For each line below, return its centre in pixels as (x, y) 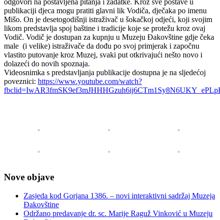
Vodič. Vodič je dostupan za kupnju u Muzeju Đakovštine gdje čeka (109, 37)
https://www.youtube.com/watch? (90, 81)
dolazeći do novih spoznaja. (47, 63)
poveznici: (21, 81)
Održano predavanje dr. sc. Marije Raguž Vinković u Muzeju (118, 214)
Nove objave (29, 177)
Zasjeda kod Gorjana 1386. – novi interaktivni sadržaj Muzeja (119, 196)
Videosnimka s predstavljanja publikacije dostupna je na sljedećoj (105, 72)
